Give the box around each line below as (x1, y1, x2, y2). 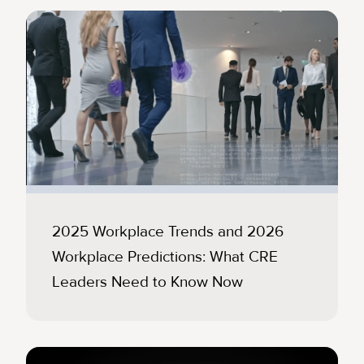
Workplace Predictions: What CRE (52, 247, 278, 267)
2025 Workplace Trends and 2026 (52, 222, 284, 242)
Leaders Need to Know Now (52, 272, 243, 292)
